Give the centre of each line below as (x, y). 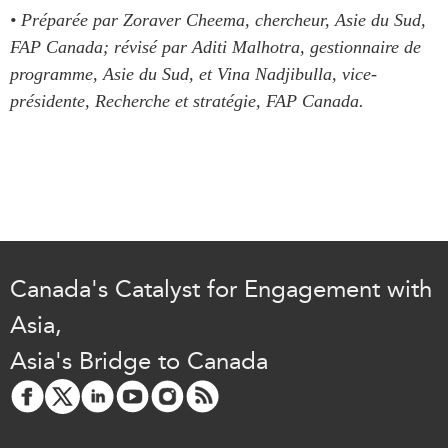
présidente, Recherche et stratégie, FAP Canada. (187, 100)
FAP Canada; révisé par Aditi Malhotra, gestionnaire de (215, 46)
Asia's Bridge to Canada (139, 360)
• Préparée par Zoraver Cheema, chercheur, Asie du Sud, (218, 19)
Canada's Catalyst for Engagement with (221, 288)
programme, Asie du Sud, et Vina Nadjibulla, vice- (193, 73)
